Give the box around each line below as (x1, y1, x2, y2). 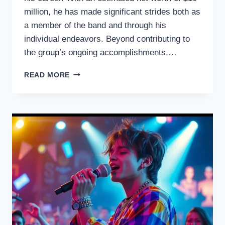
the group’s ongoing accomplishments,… (24, 47, 177, 57)
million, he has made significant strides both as (24, 7, 200, 17)
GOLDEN (69, 89, 102, 97)
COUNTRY (69, 132, 106, 140)
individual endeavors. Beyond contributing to (24, 34, 190, 44)
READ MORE (24, 71, 70, 79)
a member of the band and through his (24, 20, 166, 30)
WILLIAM (69, 68, 102, 76)
